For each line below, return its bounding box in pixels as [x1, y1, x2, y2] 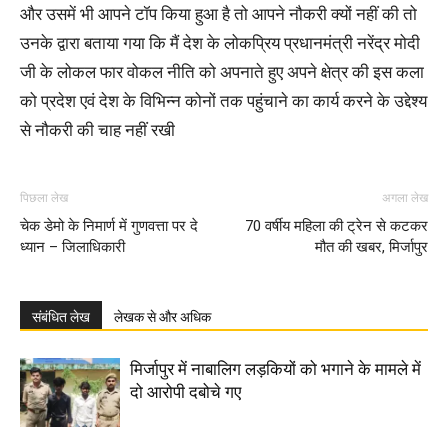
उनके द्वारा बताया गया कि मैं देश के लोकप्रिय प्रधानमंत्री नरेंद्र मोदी [20, 30, 420, 58]
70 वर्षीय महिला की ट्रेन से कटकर [245, 217, 428, 235]
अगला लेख [382, 191, 428, 205]
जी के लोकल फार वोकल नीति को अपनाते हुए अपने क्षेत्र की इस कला [20, 59, 424, 87]
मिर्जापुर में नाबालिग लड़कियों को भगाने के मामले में [130, 359, 421, 379]
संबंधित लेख [32, 309, 90, 325]
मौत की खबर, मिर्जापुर [315, 238, 428, 256]
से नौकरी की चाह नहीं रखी [20, 117, 175, 145]
